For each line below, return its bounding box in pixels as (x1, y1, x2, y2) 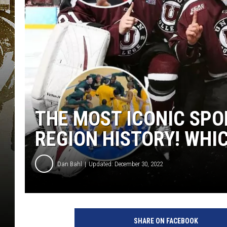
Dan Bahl (57, 160, 82, 168)
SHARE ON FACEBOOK (133, 217, 198, 225)
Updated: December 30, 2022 (89, 160, 163, 168)
